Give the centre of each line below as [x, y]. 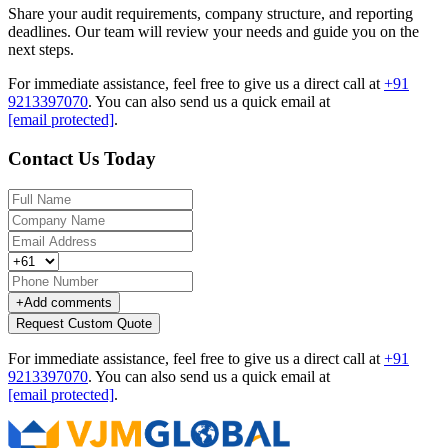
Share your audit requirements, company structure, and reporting [210, 14]
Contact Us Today [82, 159]
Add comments [68, 302]
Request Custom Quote [84, 323]
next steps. [41, 50]
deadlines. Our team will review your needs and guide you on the [213, 32]
